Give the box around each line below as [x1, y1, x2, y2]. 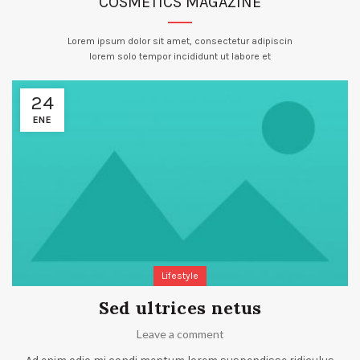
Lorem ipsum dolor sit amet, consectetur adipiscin [67, 35, 292, 47]
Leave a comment [136, 327, 224, 342]
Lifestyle [162, 270, 198, 282]
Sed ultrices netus [98, 297, 262, 320]
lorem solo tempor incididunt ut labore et [89, 51, 271, 63]
